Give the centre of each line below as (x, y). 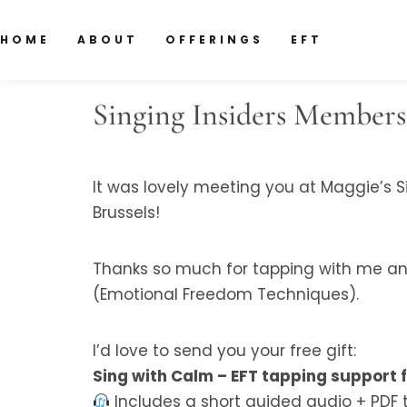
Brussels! (126, 213)
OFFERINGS (214, 40)
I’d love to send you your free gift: (224, 351)
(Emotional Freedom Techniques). (226, 294)
